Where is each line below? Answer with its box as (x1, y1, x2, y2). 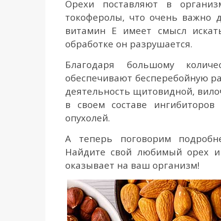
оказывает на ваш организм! (65, 159, 199, 171)
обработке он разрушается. (65, 37, 192, 50)
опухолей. (65, 111, 110, 124)
